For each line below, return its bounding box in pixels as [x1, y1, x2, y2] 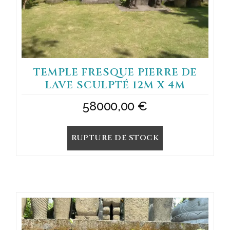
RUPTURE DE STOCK [71, 132, 159, 143]
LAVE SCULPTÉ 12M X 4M [45, 78, 185, 92]
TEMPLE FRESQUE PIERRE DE [33, 65, 197, 79]
